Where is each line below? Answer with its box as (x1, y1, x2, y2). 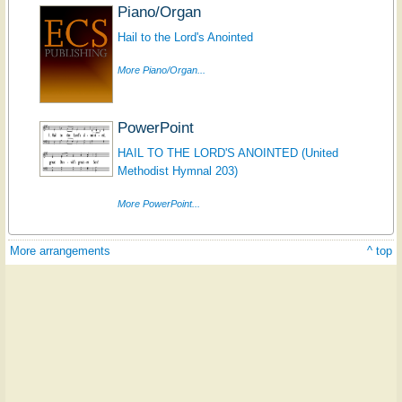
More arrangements (10, 243, 110, 258)
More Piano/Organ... (117, 64, 205, 75)
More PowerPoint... (117, 197, 200, 209)
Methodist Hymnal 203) (117, 163, 238, 178)
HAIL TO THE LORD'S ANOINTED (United (117, 145, 338, 160)
